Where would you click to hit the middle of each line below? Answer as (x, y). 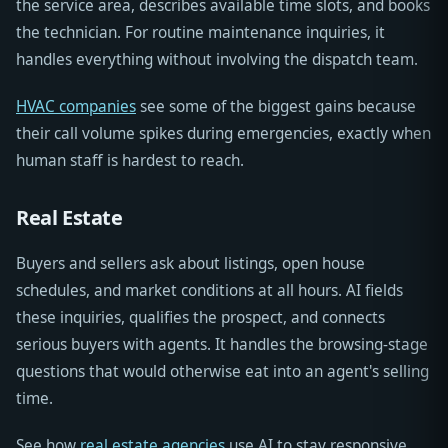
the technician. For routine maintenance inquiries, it (200, 33)
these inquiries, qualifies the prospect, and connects (200, 318)
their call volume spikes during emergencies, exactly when (223, 134)
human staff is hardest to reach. (130, 161)
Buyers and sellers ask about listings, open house (190, 264)
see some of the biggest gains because (276, 107)
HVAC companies (76, 107)
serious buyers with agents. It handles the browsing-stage (222, 345)
